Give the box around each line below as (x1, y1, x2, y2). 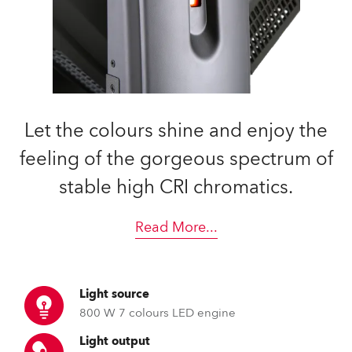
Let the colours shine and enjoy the (24, 118, 328, 144)
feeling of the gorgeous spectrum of (19, 146, 333, 172)
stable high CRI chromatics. (59, 174, 293, 200)
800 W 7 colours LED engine (79, 305, 236, 321)
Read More (134, 218, 206, 237)
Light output (79, 333, 150, 349)
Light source (79, 286, 149, 302)
